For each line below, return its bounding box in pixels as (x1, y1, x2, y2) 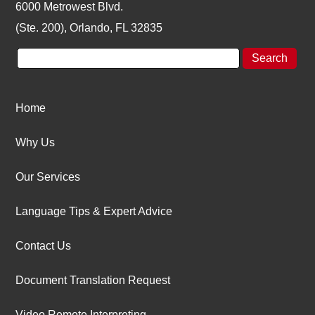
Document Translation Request (15, 274, 171, 286)
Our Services (15, 171, 81, 183)
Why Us (15, 136, 56, 148)
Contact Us (15, 240, 72, 252)
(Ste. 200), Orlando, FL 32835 (15, 22, 163, 34)
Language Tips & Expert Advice (15, 205, 173, 217)
